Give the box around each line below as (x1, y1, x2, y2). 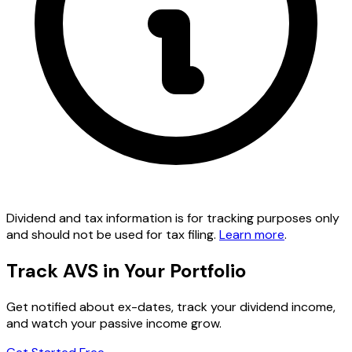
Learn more (219, 226, 284, 244)
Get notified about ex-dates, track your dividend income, (6, 299, 335, 316)
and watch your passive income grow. (6, 315, 222, 332)
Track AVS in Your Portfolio (6, 258, 246, 284)
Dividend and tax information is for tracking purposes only (6, 210, 339, 227)
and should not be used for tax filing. (6, 226, 219, 244)
